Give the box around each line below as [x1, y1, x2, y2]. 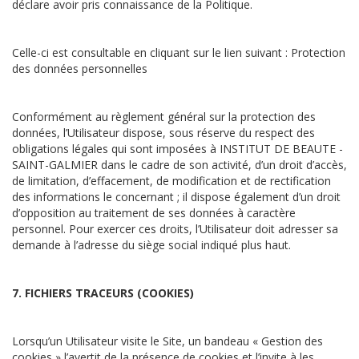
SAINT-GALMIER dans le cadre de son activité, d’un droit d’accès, [12, 157, 347, 172]
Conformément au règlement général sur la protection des [12, 109, 316, 124]
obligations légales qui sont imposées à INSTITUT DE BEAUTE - [12, 141, 343, 156]
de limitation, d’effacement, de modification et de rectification [12, 173, 331, 188]
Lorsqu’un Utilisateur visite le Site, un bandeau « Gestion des [12, 333, 323, 349]
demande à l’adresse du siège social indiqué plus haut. [12, 237, 291, 252]
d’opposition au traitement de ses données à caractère [12, 205, 296, 220]
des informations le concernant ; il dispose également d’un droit [12, 189, 341, 204]
